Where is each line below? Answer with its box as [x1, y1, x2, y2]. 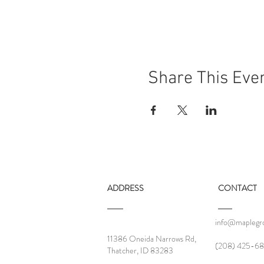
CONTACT [218, 182, 257, 194]
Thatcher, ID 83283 [107, 245, 173, 256]
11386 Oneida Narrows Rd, [107, 233, 196, 245]
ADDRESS [107, 182, 144, 194]
